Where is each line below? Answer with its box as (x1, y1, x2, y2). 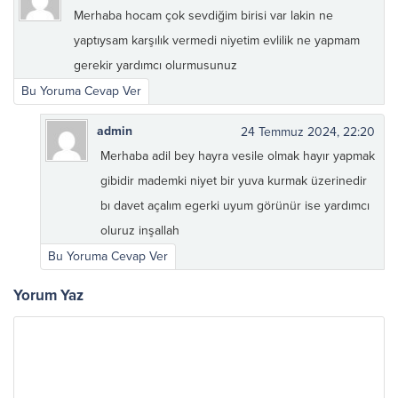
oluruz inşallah (100, 223, 179, 239)
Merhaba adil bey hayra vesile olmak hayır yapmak (100, 148, 375, 164)
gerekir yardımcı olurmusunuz (74, 58, 237, 74)
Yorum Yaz (13, 286, 84, 306)
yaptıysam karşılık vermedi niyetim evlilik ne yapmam (74, 33, 360, 49)
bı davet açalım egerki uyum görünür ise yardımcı (100, 198, 370, 214)
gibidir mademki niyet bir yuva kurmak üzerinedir (100, 173, 367, 189)
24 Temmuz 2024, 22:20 (241, 124, 375, 140)
